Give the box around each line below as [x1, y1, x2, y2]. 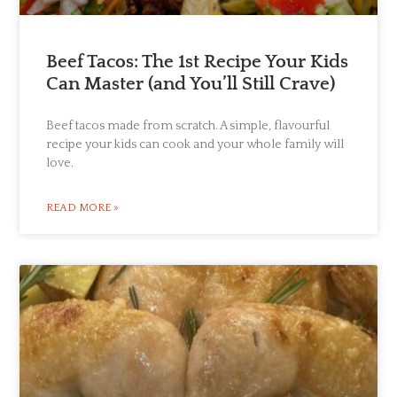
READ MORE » [46, 201, 120, 214]
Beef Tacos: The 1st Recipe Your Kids [46, 51, 349, 72]
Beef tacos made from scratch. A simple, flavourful [46, 118, 331, 133]
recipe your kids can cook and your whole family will [46, 136, 345, 152]
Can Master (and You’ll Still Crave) [46, 73, 336, 94]
